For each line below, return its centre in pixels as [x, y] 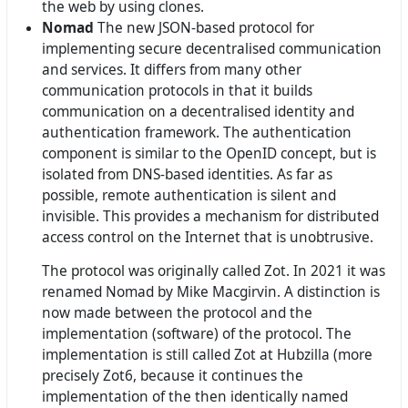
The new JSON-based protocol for [204, 27]
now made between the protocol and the [177, 312]
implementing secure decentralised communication [212, 48]
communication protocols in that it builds [177, 90]
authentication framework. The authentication [197, 132]
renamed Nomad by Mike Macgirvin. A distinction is [211, 291]
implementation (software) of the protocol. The [197, 333]
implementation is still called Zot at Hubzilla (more [207, 354]
